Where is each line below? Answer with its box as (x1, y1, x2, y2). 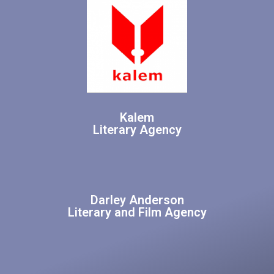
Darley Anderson (90, 193, 184, 208)
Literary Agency (92, 122, 182, 138)
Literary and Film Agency (67, 205, 207, 220)
